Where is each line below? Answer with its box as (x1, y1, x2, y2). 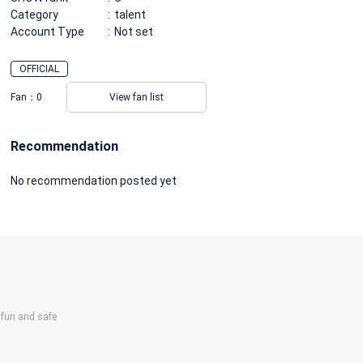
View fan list (109, 91, 164, 103)
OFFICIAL (19, 62, 59, 75)
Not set (114, 24, 153, 38)
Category (11, 7, 58, 21)
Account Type (11, 24, 84, 38)
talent (114, 7, 146, 21)
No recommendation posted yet (11, 173, 177, 187)
